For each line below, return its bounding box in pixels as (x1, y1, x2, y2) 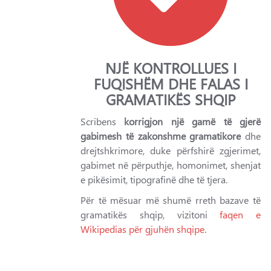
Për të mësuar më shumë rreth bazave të (80, 194, 261, 206)
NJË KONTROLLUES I (105, 58, 237, 77)
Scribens (80, 115, 125, 128)
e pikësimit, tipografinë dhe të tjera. (80, 173, 227, 186)
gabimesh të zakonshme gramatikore (80, 129, 241, 142)
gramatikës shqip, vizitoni (80, 208, 220, 221)
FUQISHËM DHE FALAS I (93, 74, 248, 93)
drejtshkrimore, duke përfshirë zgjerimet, (80, 144, 261, 157)
